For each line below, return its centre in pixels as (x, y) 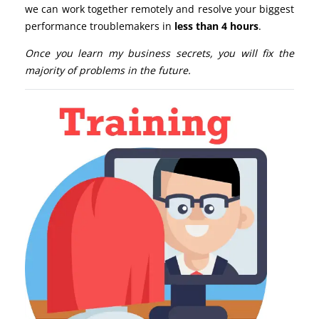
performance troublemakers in (100, 26)
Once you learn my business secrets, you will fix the (159, 53)
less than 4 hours (216, 26)
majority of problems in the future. (108, 70)
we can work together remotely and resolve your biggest (159, 9)
